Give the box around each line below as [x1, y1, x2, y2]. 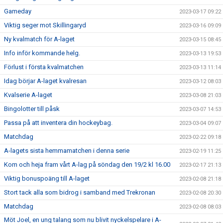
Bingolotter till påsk [4, 105, 60, 112]
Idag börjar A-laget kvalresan [4, 77, 87, 85]
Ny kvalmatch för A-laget [4, 35, 75, 43]
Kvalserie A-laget [4, 91, 52, 99]
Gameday [4, 7, 31, 15]
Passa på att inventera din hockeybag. [4, 119, 112, 126]
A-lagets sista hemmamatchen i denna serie [4, 147, 129, 154]
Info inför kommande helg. [4, 49, 80, 57]
